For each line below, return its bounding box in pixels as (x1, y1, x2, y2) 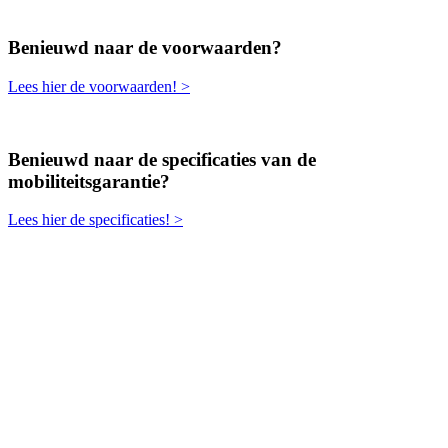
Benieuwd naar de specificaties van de (8, 148, 316, 170)
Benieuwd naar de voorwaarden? (8, 37, 282, 59)
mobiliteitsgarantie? (8, 170, 170, 192)
